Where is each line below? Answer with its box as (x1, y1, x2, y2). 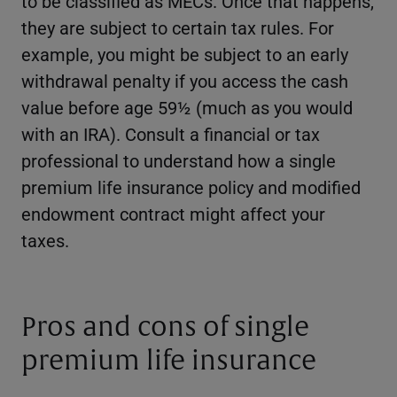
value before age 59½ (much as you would (21, 95, 353, 119)
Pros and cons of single (21, 309, 309, 344)
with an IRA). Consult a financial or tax (21, 121, 320, 145)
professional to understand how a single (21, 148, 336, 172)
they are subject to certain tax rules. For (21, 15, 334, 39)
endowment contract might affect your (21, 201, 325, 225)
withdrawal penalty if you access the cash (21, 68, 348, 92)
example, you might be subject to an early (21, 42, 348, 66)
